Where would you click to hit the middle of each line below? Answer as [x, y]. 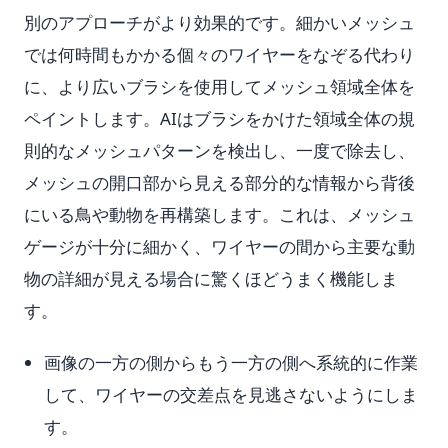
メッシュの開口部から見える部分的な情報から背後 [219, 182]
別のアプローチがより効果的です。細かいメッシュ [219, 22]
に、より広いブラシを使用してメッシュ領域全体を [219, 86]
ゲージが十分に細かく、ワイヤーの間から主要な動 [219, 246]
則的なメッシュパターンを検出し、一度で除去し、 [219, 150]
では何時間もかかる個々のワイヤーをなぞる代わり [219, 54]
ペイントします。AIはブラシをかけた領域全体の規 [219, 118]
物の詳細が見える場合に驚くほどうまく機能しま [211, 278]
